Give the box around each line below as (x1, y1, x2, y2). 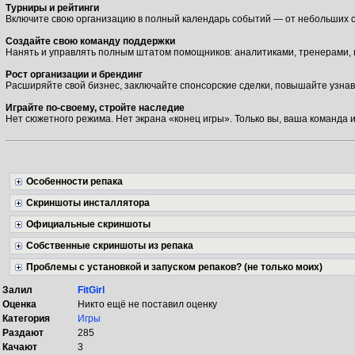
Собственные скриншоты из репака (26, 240, 193, 251)
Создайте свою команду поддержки (6, 36, 175, 47)
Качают (2, 342, 37, 353)
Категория (2, 313, 50, 324)
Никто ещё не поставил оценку (78, 299, 217, 310)
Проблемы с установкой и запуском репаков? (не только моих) (26, 261, 323, 273)
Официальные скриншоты (26, 219, 151, 230)
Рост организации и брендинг (6, 69, 143, 80)
